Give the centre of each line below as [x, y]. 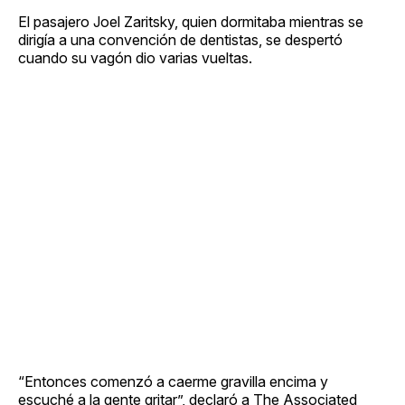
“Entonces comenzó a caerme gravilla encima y [173, 381]
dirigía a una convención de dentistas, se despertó [180, 39]
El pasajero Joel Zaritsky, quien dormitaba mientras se [191, 21]
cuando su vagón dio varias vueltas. [135, 57]
